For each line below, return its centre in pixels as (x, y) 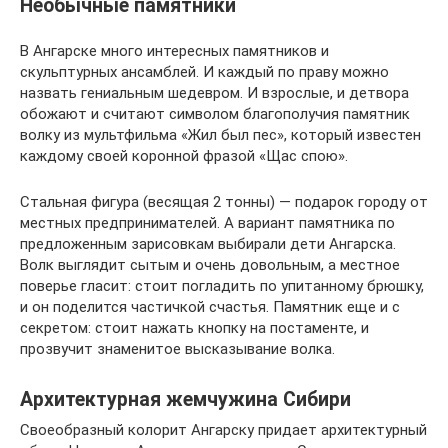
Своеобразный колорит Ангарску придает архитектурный (223, 430)
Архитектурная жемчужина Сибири (185, 400)
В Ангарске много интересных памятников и (174, 51)
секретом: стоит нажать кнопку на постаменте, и (194, 328)
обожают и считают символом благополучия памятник (215, 114)
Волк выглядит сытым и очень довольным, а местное (210, 265)
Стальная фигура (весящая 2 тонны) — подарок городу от (224, 202)
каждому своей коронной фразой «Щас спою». (184, 156)
